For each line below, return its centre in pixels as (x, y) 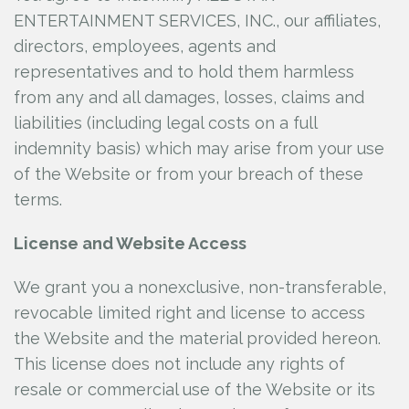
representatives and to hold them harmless (184, 72)
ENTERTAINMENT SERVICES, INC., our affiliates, (197, 21)
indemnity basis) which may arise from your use (199, 148)
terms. (38, 199)
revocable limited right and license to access (189, 313)
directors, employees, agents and (145, 46)
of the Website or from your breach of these (189, 174)
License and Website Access (130, 243)
